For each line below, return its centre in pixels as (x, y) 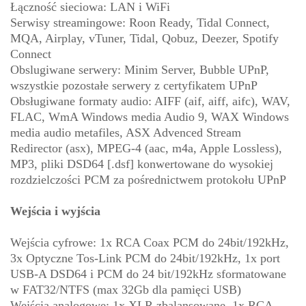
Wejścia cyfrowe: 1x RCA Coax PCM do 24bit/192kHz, (150, 243)
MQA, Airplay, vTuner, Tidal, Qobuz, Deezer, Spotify (144, 39)
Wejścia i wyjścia (55, 211)
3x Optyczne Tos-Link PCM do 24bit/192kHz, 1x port (145, 259)
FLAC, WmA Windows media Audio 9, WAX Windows (150, 117)
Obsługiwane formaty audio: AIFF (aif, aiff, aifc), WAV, (150, 101)
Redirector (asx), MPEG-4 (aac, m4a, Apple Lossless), (146, 149)
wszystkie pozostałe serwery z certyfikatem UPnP (134, 86)
